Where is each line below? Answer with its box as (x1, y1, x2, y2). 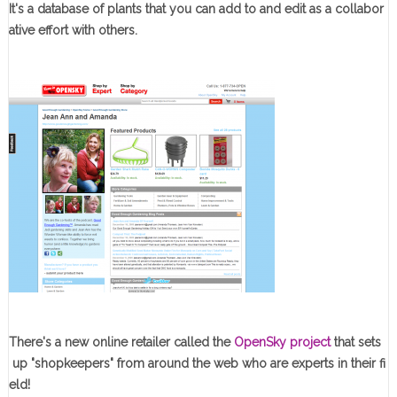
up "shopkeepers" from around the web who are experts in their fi (8, 355, 385, 370)
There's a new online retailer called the (8, 334, 234, 349)
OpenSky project (233, 334, 331, 349)
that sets (330, 334, 381, 349)
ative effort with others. (8, 22, 137, 37)
